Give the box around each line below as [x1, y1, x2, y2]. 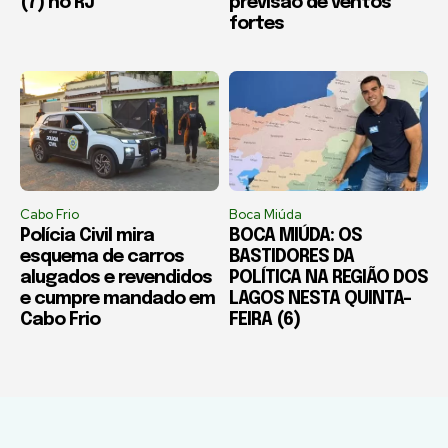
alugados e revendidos [20, 268, 212, 287]
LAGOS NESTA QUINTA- [229, 289, 411, 308]
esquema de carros [20, 247, 184, 266]
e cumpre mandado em [20, 289, 215, 308]
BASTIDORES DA [229, 247, 354, 266]
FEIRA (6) [229, 310, 300, 329]
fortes [229, 15, 284, 34]
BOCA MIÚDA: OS [229, 226, 362, 245]
